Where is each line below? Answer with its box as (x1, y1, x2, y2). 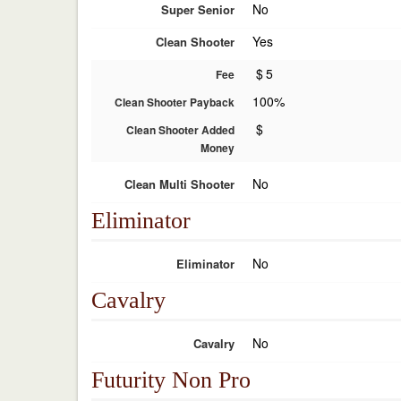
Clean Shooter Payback (115, 94, 235, 110)
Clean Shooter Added (126, 122, 235, 138)
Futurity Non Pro (91, 367, 251, 393)
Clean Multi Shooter (124, 175, 235, 192)
